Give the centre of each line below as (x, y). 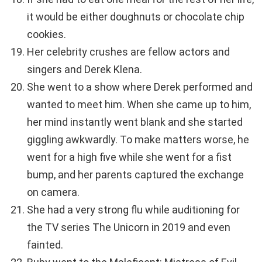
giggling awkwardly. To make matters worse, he (138, 140)
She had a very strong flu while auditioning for (133, 210)
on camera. (53, 192)
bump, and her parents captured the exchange (135, 175)
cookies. (46, 35)
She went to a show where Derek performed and (140, 87)
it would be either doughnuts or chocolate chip (136, 17)
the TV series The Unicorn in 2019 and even (129, 227)
